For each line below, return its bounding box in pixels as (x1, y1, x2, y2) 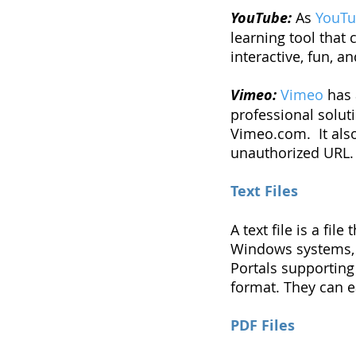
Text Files (230, 181, 298, 201)
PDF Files (230, 315, 295, 335)
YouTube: (230, 8, 292, 28)
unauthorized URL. (230, 143, 354, 162)
